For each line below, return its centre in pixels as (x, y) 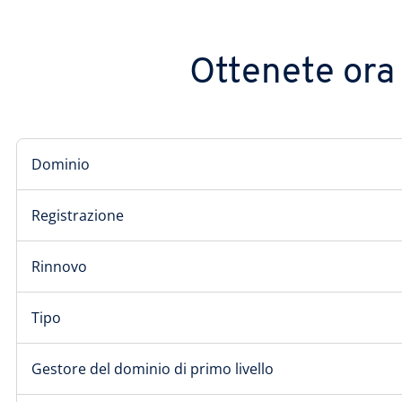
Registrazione (78, 215)
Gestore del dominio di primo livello (153, 369)
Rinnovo (59, 267)
